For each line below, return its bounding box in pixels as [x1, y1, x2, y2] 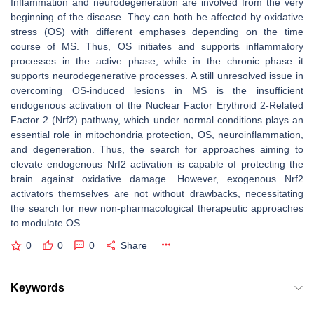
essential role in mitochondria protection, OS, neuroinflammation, [11, 129, 303, 140]
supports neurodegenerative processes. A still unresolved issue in [11, 70, 303, 81]
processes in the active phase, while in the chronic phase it [11, 55, 303, 67]
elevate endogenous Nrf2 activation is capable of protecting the [11, 158, 303, 170]
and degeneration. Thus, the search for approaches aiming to [11, 144, 303, 155]
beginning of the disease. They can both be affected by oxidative [11, 11, 303, 22]
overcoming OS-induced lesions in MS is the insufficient [11, 85, 303, 96]
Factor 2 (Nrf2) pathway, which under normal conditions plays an [11, 114, 303, 125]
